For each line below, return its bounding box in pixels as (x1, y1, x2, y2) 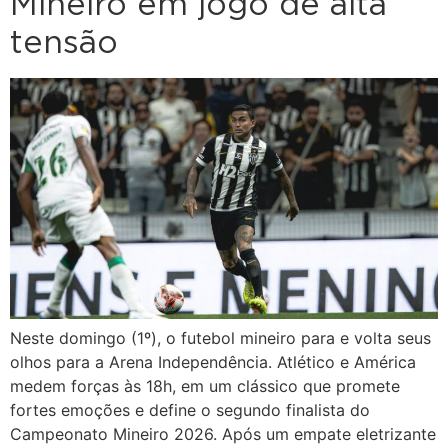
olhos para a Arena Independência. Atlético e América (10, 352, 416, 373)
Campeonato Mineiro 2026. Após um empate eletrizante (10, 424, 436, 445)
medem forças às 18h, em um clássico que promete (10, 376, 400, 397)
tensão (10, 27, 118, 60)
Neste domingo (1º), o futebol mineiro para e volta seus (10, 328, 431, 349)
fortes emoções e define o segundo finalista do (10, 400, 370, 421)
